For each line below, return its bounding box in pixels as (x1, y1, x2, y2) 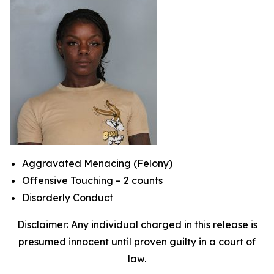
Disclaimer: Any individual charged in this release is (17, 218, 257, 231)
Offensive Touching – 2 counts (22, 174, 163, 187)
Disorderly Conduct (22, 191, 113, 204)
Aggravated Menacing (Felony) (22, 157, 172, 169)
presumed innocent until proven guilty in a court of (18, 235, 256, 248)
